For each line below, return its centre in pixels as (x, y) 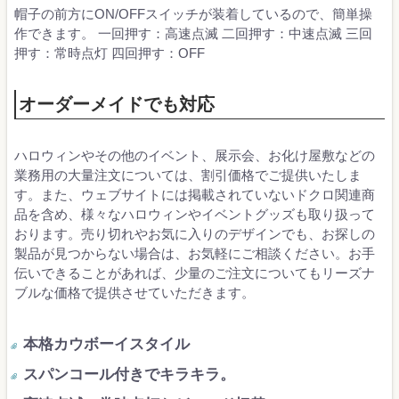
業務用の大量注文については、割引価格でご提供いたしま (188, 175)
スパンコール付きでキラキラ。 (129, 375)
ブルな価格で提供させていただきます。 (134, 293)
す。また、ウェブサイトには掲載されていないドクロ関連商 (195, 195)
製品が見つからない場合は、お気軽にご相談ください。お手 (195, 254)
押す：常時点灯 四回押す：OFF (110, 53)
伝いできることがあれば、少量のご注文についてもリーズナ (195, 273)
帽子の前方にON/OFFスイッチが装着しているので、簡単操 (193, 14)
